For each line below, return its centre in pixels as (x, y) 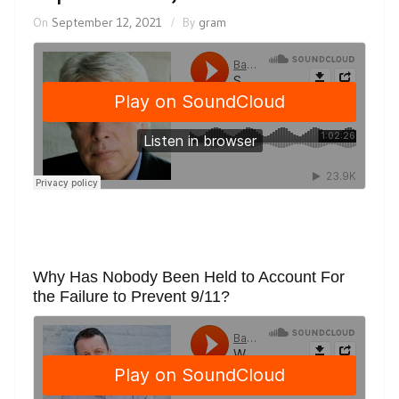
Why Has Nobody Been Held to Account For (189, 277)
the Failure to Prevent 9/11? (131, 296)
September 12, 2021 (107, 22)
